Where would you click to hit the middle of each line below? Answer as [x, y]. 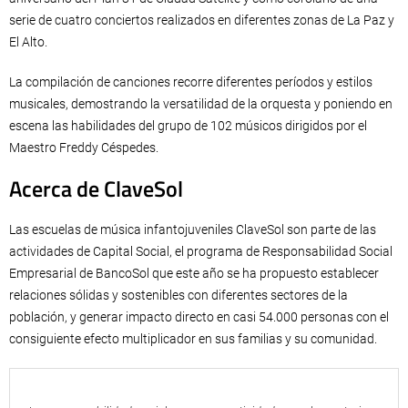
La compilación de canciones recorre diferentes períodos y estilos [191, 82]
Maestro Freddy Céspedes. [84, 148]
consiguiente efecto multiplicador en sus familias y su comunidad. [193, 339]
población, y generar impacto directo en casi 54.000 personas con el [199, 317]
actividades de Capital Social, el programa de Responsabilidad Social [201, 252]
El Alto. [28, 42]
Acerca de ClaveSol [96, 189]
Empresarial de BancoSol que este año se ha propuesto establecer [194, 274]
